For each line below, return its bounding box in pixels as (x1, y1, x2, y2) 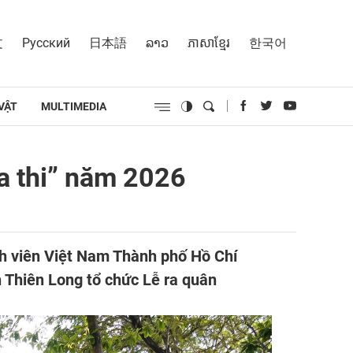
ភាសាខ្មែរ (188, 35, 230, 50)
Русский (22, 35, 70, 50)
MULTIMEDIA (41, 99, 106, 113)
